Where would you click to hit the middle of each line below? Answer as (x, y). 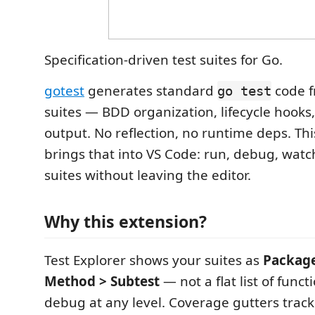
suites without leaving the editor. (148, 175)
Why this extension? (126, 221)
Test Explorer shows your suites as (154, 260)
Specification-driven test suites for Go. (163, 60)
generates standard (151, 91)
